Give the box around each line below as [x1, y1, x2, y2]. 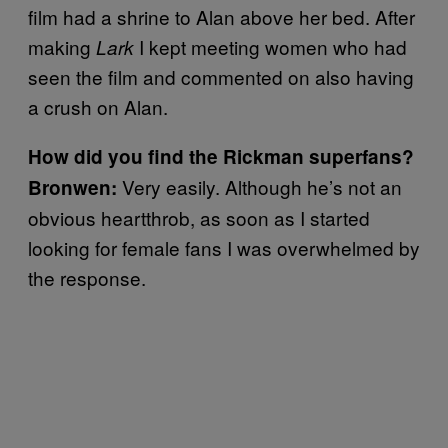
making [28, 32, 96, 60]
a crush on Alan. [28, 92, 168, 120]
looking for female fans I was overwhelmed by [28, 233, 420, 261]
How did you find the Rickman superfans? [28, 142, 414, 170]
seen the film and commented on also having [28, 62, 414, 90]
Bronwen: [28, 173, 122, 201]
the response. [28, 263, 146, 291]
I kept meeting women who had [134, 32, 407, 60]
